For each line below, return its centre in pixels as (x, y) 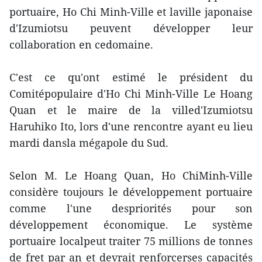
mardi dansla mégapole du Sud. (89, 143)
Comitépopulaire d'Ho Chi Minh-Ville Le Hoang (131, 94)
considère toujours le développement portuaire (131, 192)
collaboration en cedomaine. (81, 44)
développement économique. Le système (131, 225)
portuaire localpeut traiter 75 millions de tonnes (131, 241)
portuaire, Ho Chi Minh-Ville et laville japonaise (131, 12)
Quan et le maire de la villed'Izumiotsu (131, 110)
